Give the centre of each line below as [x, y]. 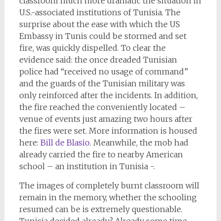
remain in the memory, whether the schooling [108, 197]
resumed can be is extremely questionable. [101, 209]
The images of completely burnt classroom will [109, 185]
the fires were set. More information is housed [108, 131]
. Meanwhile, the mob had [139, 143]
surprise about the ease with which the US [99, 24]
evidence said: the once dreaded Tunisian [98, 60]
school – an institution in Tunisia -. [87, 166]
